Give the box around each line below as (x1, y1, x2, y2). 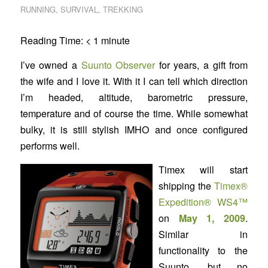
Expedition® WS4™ (158, 195, 248, 209)
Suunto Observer (81, 57, 156, 72)
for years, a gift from (155, 57, 248, 72)
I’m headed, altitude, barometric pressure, (20, 90, 248, 104)
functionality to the (158, 243, 248, 258)
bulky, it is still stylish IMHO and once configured (20, 122, 248, 136)
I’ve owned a (20, 57, 81, 72)
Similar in (158, 227, 248, 242)
